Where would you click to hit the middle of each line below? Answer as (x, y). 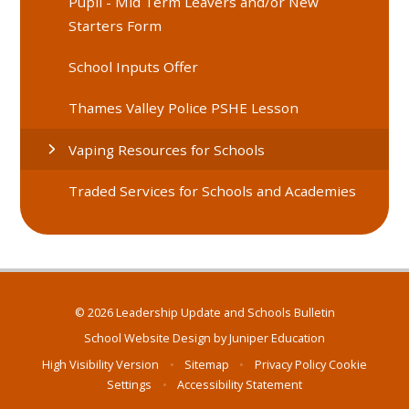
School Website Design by (157, 338)
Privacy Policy (290, 364)
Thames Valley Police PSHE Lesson (184, 108)
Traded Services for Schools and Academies (213, 191)
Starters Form (115, 25)
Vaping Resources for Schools (167, 149)
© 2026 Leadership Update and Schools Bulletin (204, 312)
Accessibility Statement (239, 384)
